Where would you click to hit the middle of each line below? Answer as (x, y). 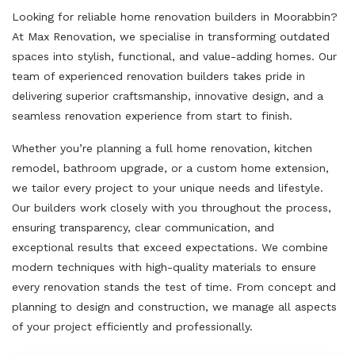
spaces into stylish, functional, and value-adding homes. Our (174, 56)
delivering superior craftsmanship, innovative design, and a (168, 95)
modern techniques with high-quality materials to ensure (164, 267)
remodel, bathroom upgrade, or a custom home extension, (170, 168)
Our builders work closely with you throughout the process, (172, 207)
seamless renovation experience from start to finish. (152, 115)
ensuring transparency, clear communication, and (143, 227)
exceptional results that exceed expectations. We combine (170, 247)
